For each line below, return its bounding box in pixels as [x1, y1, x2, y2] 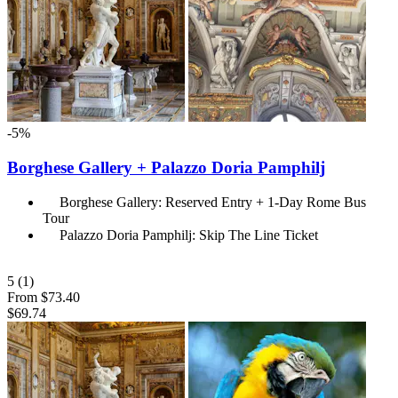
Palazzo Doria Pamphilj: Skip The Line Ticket [60, 227, 318, 243]
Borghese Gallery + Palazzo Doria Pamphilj [7, 157, 325, 177]
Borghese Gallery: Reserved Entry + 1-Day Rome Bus [60, 195, 366, 211]
